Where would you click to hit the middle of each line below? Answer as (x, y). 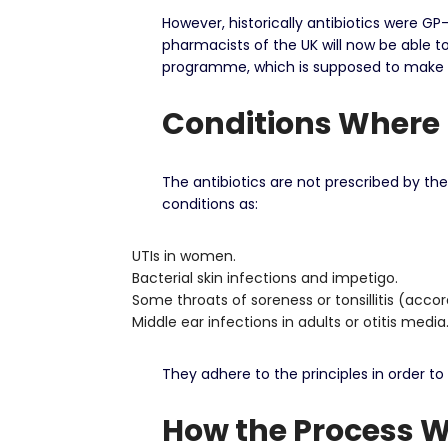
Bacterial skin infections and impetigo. (265, 278)
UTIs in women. (184, 256)
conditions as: (210, 204)
